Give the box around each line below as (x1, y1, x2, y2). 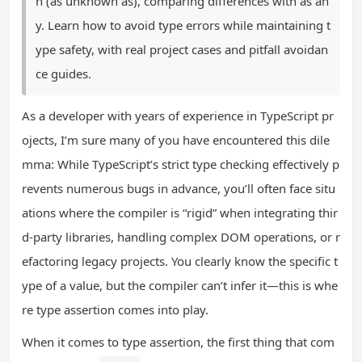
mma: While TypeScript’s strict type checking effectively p (22, 156, 339, 172)
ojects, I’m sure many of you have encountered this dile (22, 132, 330, 148)
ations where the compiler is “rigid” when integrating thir (22, 204, 338, 221)
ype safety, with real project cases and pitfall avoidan (36, 41, 328, 57)
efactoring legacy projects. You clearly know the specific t (22, 253, 338, 269)
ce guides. (36, 65, 91, 82)
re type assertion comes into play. (22, 301, 208, 318)
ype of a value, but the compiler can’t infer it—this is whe (22, 277, 338, 293)
